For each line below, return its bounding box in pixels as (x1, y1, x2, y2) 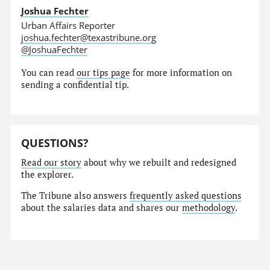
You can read (21, 67, 77, 79)
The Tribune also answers (21, 189, 130, 201)
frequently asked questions (130, 189, 242, 201)
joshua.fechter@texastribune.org (21, 31, 157, 44)
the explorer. (21, 169, 74, 181)
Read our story (21, 157, 82, 169)
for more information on (130, 67, 233, 79)
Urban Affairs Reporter (21, 19, 116, 32)
